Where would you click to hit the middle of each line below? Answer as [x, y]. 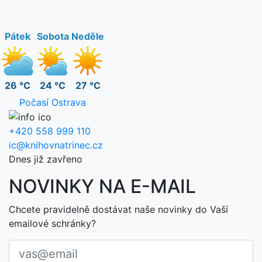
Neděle [88, 36]
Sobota [53, 36]
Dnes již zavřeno [46, 159]
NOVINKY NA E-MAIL [102, 187]
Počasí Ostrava [53, 102]
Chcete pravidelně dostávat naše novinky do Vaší [118, 210]
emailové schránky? [52, 224]
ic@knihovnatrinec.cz [56, 145]
